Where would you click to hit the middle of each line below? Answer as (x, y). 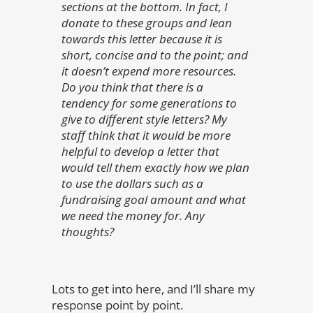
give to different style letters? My (144, 119)
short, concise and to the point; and (155, 54)
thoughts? (88, 231)
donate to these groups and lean (147, 22)
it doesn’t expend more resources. (149, 71)
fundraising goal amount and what (154, 199)
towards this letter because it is (142, 38)
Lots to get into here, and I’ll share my (153, 289)
